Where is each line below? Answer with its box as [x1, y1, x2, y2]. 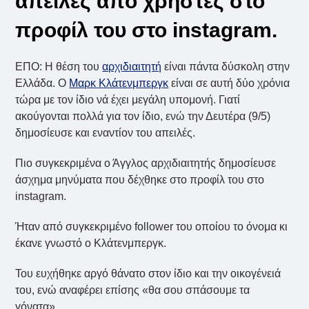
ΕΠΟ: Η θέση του [15, 60, 103, 72]
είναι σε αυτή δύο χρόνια [168, 77, 290, 89]
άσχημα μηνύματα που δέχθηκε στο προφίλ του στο [15, 173, 265, 186]
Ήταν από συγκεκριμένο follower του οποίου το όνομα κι [15, 220, 288, 232]
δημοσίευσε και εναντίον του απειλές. [15, 126, 196, 139]
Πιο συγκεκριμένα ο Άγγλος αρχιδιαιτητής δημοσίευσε [15, 157, 277, 169]
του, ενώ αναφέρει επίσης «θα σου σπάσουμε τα [15, 283, 250, 296]
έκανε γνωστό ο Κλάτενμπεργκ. [15, 237, 167, 249]
